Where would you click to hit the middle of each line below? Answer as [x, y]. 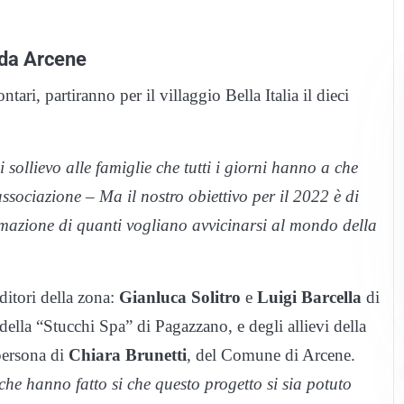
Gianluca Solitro [180, 297]
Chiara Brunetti [128, 354]
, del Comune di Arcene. [271, 354]
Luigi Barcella [309, 297]
